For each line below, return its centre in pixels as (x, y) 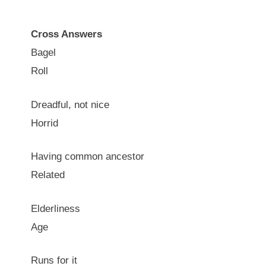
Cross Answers (66, 34)
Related (48, 175)
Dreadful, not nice (70, 104)
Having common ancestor (88, 156)
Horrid (45, 123)
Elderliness (56, 208)
